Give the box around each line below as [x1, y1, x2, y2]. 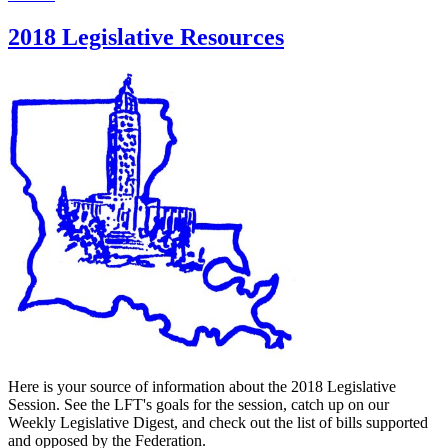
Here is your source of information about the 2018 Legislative [8, 378, 396, 396]
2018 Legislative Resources [8, 24, 284, 51]
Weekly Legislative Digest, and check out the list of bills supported [8, 414, 428, 432]
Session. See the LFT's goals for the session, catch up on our [8, 396, 389, 414]
